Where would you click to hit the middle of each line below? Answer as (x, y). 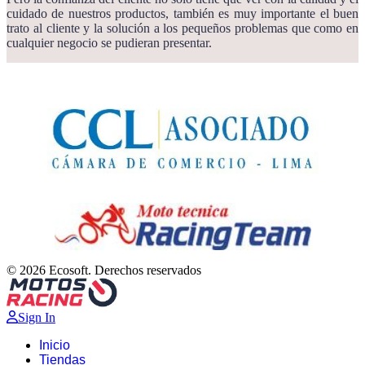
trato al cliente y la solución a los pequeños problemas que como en (182, 28)
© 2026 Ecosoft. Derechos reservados (104, 270)
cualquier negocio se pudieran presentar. (109, 43)
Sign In (37, 317)
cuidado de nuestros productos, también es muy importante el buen (182, 13)
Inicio (55, 345)
